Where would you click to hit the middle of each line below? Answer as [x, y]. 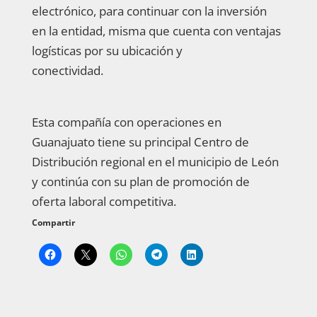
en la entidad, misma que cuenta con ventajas [156, 30]
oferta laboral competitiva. [104, 201]
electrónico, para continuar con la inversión [149, 11]
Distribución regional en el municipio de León [155, 161]
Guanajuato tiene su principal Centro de [140, 142]
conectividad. [67, 70]
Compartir [53, 222]
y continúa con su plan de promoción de [140, 181]
